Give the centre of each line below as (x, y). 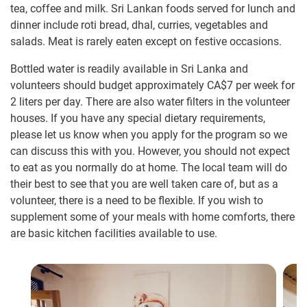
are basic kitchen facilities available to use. (114, 234)
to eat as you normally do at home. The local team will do (149, 168)
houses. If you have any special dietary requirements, (138, 119)
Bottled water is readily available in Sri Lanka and (129, 69)
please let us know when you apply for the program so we (149, 135)
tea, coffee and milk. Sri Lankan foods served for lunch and (153, 9)
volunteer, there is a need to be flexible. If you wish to (137, 201)
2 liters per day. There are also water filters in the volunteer (150, 102)
